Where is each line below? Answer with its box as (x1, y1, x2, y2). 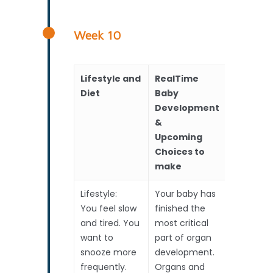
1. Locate (232, 231, 269, 244)
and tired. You (80, 216, 140, 229)
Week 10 (74, 27, 121, 42)
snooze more (80, 246, 137, 258)
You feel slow (80, 202, 137, 214)
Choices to (155, 145, 205, 158)
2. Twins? (232, 246, 271, 258)
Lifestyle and (80, 72, 141, 85)
